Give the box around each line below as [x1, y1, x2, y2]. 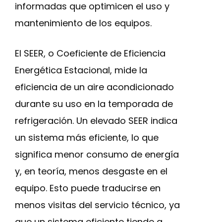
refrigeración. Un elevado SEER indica [15, 114, 177, 127]
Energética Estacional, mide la [15, 64, 147, 76]
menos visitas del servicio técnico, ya [15, 199, 180, 211]
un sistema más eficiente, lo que [15, 131, 159, 144]
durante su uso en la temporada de [15, 98, 173, 110]
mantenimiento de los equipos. [15, 17, 152, 29]
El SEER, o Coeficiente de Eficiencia [15, 47, 166, 59]
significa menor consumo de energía [15, 148, 179, 161]
